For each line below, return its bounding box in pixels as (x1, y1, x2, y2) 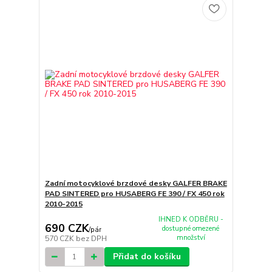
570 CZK (44, 234, 76, 244)
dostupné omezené (162, 223, 220, 233)
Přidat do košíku (112, 251, 181, 263)
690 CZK (44, 221, 89, 236)
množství (176, 233, 205, 242)
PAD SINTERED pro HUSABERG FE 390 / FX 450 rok (44, 188, 225, 199)
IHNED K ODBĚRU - (158, 214, 223, 224)
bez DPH (75, 234, 107, 244)
